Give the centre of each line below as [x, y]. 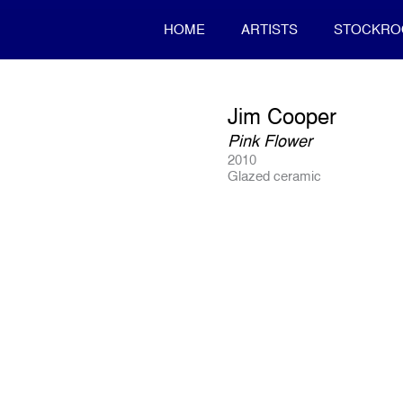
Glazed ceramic [275, 176]
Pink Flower [270, 141]
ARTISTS [270, 29]
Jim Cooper [282, 116]
